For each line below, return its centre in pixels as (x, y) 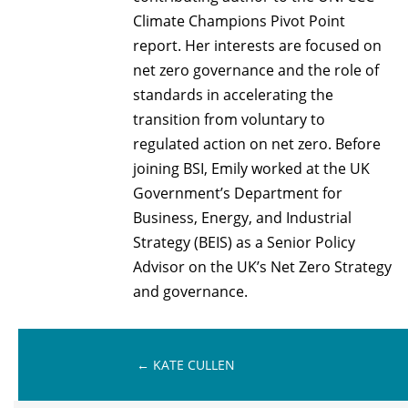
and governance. (191, 292)
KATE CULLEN (194, 364)
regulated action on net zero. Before (257, 144)
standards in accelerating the (234, 95)
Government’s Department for (238, 194)
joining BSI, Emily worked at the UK (252, 169)
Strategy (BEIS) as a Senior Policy (245, 243)
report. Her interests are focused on (258, 46)
